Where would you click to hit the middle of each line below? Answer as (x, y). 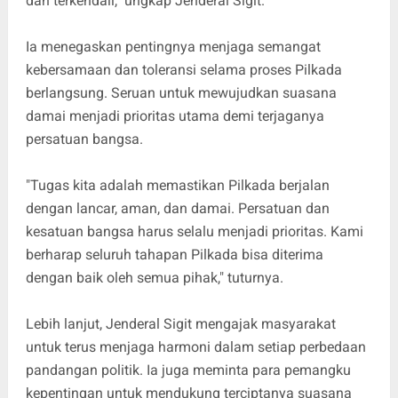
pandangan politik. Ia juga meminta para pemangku (188, 370)
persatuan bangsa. (84, 139)
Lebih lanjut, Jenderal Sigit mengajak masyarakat (180, 323)
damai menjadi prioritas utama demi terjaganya (175, 115)
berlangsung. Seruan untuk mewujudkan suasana (181, 92)
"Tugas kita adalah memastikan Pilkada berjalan (177, 185)
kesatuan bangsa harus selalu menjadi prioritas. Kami (194, 231)
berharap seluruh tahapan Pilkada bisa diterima (174, 254)
